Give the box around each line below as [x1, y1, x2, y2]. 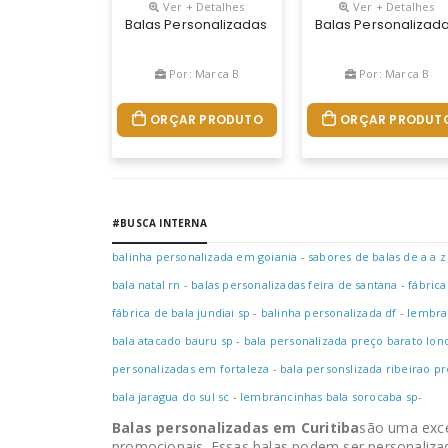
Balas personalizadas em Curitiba [112, 418, 360, 437]
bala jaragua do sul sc [112, 389, 230, 404]
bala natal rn [112, 277, 181, 292]
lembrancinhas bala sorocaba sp [240, 389, 419, 404]
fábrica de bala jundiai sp [112, 305, 251, 320]
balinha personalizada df [260, 305, 397, 320]
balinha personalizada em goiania [112, 249, 298, 264]
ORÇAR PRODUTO [150, 111, 263, 128]
